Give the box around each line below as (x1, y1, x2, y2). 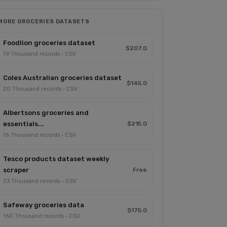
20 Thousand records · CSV (3, 86, 78, 92)
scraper (3, 166, 29, 174)
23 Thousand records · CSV (3, 178, 77, 184)
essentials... (3, 120, 44, 128)
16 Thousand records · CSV (3, 132, 76, 138)
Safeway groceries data (3, 201, 84, 209)
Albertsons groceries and (3, 109, 89, 117)
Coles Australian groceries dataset (3, 74, 122, 82)
